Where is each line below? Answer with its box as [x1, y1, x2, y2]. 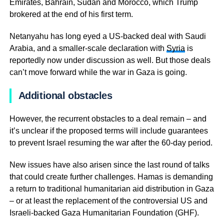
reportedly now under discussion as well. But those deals [9, 56, 210, 64]
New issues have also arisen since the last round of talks [9, 160, 209, 169]
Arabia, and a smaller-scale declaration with [9, 44, 166, 52]
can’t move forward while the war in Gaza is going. [9, 68, 187, 76]
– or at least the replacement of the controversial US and [9, 196, 207, 205]
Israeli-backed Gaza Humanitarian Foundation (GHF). [9, 208, 199, 217]
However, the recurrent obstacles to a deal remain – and [9, 114, 206, 123]
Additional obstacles [18, 90, 112, 101]
